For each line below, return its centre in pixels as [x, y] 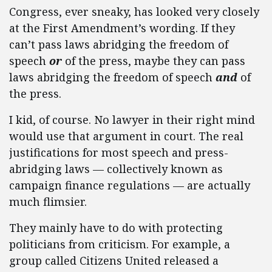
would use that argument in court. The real [126, 136]
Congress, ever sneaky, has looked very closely [134, 12]
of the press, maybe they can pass [154, 61]
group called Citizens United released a [114, 260]
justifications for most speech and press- [119, 152]
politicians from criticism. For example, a [120, 244]
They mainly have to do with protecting [116, 228]
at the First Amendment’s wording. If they [122, 28]
